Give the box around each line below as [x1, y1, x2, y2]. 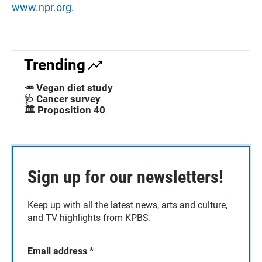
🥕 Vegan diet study [24, 82, 113, 94]
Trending [24, 56, 85, 74]
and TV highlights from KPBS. [27, 212, 151, 224]
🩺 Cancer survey [24, 93, 101, 105]
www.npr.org [12, 1, 71, 14]
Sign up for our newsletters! [27, 167, 223, 188]
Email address [27, 246, 89, 257]
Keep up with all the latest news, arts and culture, [27, 199, 227, 211]
